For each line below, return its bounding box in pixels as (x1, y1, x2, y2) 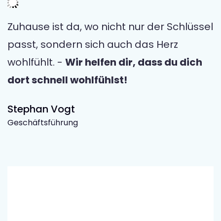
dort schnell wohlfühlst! (7, 73, 127, 87)
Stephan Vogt (7, 102, 75, 116)
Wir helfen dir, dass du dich (65, 55, 202, 70)
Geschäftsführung (7, 117, 78, 129)
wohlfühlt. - (7, 55, 65, 70)
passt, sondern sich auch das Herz (7, 37, 178, 52)
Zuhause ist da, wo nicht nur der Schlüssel (7, 20, 213, 34)
